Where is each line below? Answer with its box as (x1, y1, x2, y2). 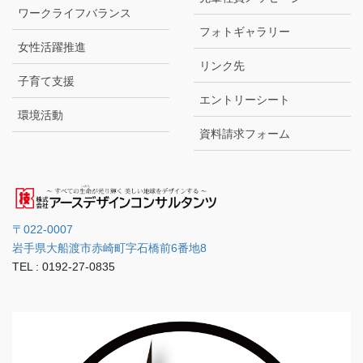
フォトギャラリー (199, 24, 290, 38)
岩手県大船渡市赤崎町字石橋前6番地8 (12, 241, 207, 254)
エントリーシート (199, 92, 290, 106)
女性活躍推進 (18, 40, 86, 53)
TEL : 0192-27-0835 (12, 259, 115, 273)
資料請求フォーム (199, 126, 290, 140)
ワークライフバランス (18, 6, 131, 19)
